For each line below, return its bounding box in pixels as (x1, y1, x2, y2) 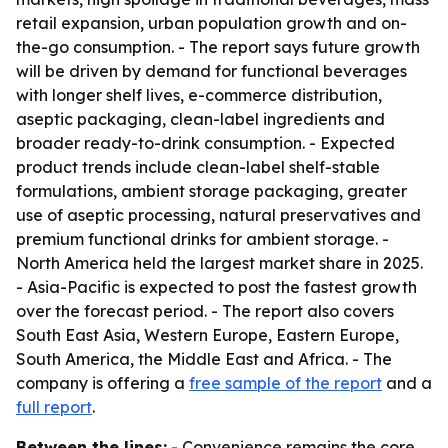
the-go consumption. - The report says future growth (16, 37, 420, 57)
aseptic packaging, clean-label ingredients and (16, 109, 385, 129)
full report (16, 397, 92, 417)
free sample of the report (189, 373, 382, 393)
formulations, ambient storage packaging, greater (16, 181, 407, 201)
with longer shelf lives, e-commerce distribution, (16, 85, 382, 105)
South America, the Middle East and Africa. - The (16, 349, 392, 369)
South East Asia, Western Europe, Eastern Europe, (16, 325, 399, 345)
